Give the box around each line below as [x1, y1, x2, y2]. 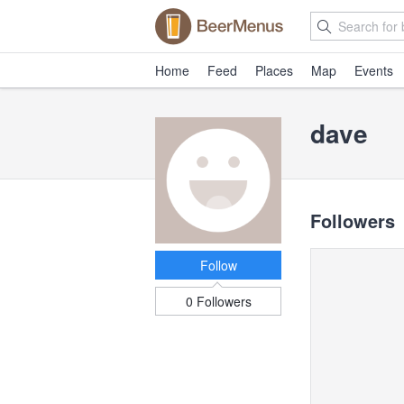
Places [255, 61, 293, 79]
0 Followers [185, 292, 252, 310]
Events [354, 61, 393, 79]
